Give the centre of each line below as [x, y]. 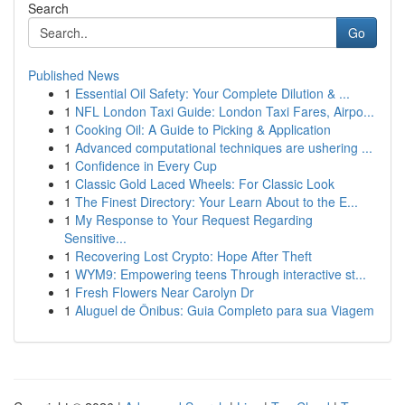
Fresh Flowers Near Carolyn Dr [165, 292]
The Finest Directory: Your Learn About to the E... [217, 202]
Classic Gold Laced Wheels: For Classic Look [205, 184]
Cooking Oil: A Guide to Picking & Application [203, 129]
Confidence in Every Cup [146, 165]
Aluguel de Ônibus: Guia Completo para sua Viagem [225, 310]
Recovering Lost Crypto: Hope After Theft [193, 256]
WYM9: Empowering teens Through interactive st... [221, 274]
